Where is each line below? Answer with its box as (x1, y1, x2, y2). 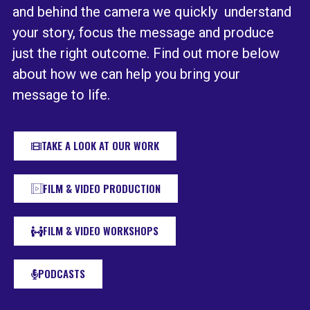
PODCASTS (38, 265, 85, 281)
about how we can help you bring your (12, 65, 240, 82)
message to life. (12, 86, 117, 103)
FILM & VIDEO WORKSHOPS (43, 222, 158, 238)
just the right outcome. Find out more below (12, 44, 280, 62)
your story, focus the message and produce (12, 24, 274, 41)
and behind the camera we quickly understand (12, 3, 291, 20)
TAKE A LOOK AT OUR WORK (42, 137, 159, 153)
